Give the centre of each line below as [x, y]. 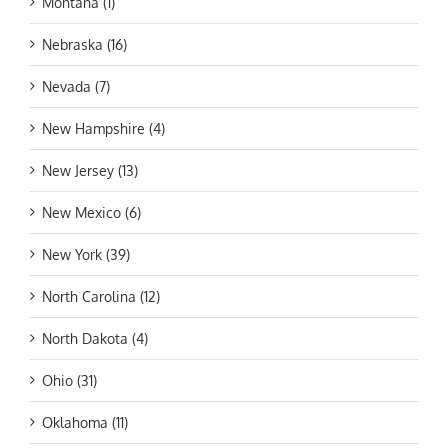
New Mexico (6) [91, 213]
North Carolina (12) [101, 297]
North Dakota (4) [95, 339]
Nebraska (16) [84, 45]
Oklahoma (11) [85, 423]
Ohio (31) [69, 381]
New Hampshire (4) [103, 129]
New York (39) [86, 255]
